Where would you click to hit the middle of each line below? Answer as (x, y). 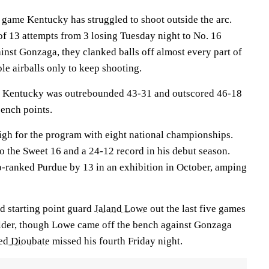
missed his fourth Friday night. (116, 241)
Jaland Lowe (121, 209)
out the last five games (197, 209)
